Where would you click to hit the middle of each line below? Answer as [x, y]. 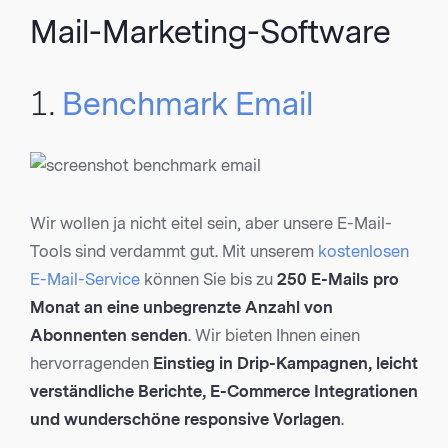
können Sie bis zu [208, 280]
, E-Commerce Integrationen [310, 392]
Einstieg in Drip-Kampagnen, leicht [285, 364]
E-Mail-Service [85, 280]
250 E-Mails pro [338, 280]
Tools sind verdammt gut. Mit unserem [174, 252]
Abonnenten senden [109, 336]
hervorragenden [91, 364]
